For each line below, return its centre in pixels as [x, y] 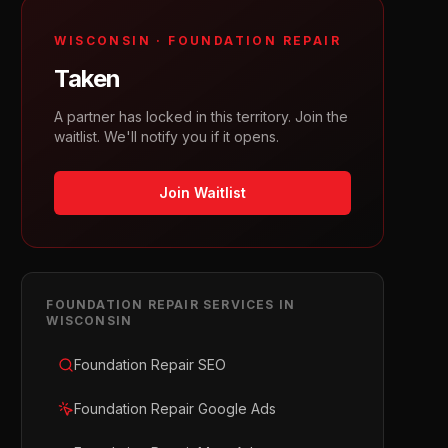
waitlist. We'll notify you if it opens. [167, 136]
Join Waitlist [203, 192]
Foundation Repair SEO [150, 364]
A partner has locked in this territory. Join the [201, 116]
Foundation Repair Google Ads [175, 408]
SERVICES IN [247, 304]
